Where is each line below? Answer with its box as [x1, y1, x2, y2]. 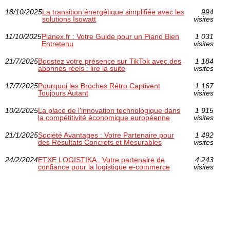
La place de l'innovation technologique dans [38, 106, 180, 115]
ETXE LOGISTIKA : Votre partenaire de [38, 156, 165, 164]
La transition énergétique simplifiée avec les [42, 8, 184, 16]
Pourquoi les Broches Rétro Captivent [38, 82, 160, 90]
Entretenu [42, 40, 73, 48]
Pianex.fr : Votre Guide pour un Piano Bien [42, 32, 179, 41]
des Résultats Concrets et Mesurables [38, 138, 162, 147]
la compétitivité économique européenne [38, 113, 170, 122]
